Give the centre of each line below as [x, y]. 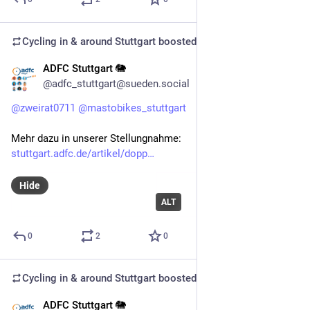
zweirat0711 [48, 108]
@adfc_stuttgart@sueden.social [116, 84]
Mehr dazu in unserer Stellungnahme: [98, 139]
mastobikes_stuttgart [137, 108]
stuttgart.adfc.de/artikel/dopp [79, 154]
